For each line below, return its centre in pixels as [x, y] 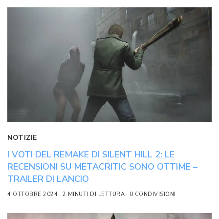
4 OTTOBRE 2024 [33, 194]
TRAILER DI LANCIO [48, 179]
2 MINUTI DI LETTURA [93, 194]
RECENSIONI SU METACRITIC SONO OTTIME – [102, 166]
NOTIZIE [22, 137]
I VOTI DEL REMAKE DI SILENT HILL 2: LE [91, 154]
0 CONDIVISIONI [153, 194]
